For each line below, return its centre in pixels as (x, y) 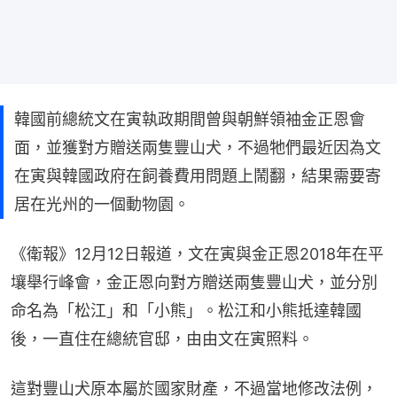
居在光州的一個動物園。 (102, 204)
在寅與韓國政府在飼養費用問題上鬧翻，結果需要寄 (198, 175)
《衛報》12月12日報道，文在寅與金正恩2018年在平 (197, 253)
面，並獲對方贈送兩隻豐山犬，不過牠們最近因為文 (198, 147)
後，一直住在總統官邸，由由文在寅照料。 (162, 339)
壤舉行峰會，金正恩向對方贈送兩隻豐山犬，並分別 (194, 282)
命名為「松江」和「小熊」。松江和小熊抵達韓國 (186, 310)
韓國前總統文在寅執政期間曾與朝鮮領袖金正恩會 (190, 119)
